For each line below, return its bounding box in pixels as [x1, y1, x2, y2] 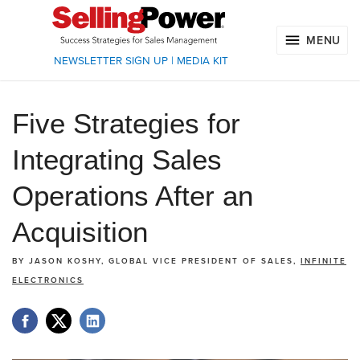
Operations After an [12, 180, 253, 212]
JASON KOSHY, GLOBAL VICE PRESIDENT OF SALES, [29, 256, 301, 267]
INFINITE [301, 256, 346, 267]
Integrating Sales [12, 144, 222, 176]
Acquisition [12, 216, 148, 248]
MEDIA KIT [176, 55, 228, 67]
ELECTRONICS [12, 276, 84, 286]
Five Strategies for [12, 108, 240, 140]
